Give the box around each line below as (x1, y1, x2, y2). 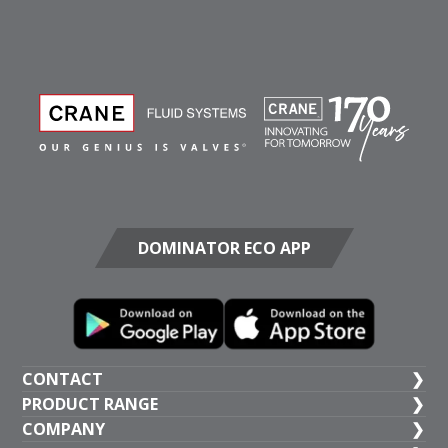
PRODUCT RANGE (22, 392, 159, 415)
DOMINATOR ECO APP (137, 237, 311, 260)
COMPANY (22, 417, 106, 440)
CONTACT (22, 367, 104, 390)
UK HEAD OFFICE (38, 404, 164, 427)
